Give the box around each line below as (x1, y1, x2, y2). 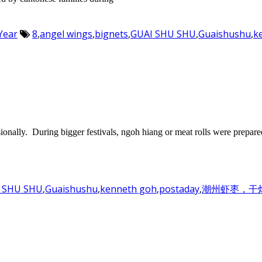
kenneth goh (100, 182, 157, 195)
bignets (95, 27, 128, 40)
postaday (159, 182, 199, 195)
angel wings (40, 27, 92, 40)
